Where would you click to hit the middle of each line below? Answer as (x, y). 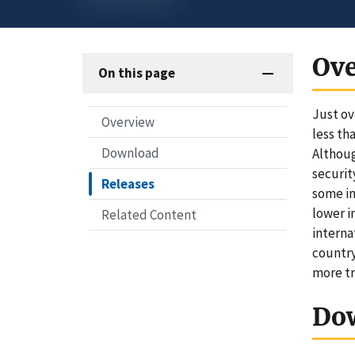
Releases (128, 184)
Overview (128, 122)
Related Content (149, 215)
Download (130, 153)
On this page (137, 73)
